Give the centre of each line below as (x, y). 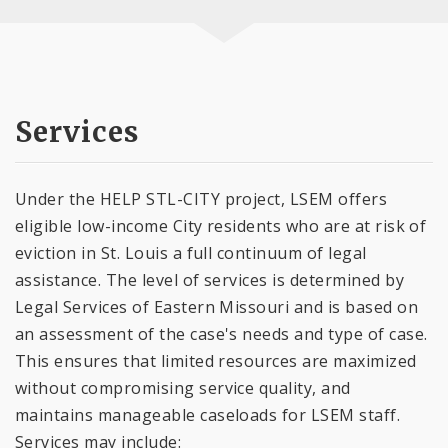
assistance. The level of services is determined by (210, 279)
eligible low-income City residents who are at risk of (221, 225)
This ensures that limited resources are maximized (216, 360)
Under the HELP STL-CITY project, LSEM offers (201, 198)
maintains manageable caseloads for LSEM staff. (208, 414)
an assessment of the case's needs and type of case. (221, 333)
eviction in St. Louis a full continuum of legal (191, 252)
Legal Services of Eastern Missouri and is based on (217, 306)
